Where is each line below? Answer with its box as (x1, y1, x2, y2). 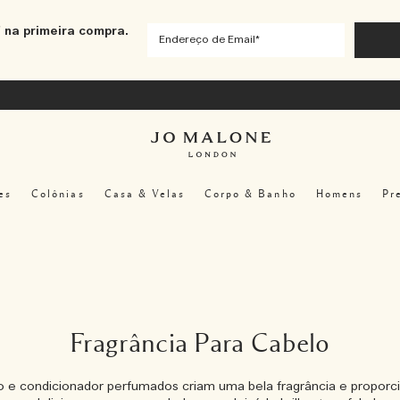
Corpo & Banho (204, 187, 296, 199)
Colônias (31, 187, 85, 199)
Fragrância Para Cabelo (70, 330, 330, 357)
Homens (315, 187, 362, 199)
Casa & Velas (104, 187, 186, 199)
